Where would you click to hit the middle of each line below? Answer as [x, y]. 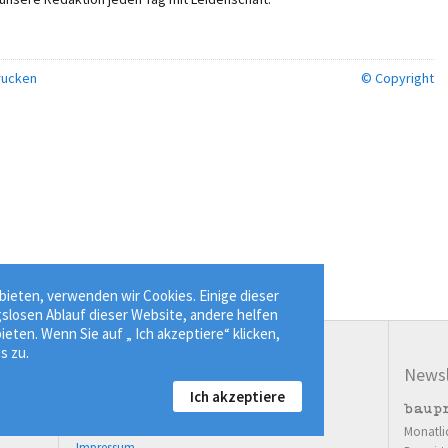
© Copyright [398, 77]
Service [100, 374]
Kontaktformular [146, 427]
